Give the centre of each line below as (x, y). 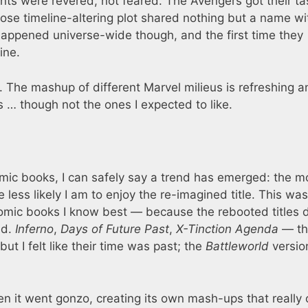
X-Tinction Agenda (227, 229)
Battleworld (237, 246)
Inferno (34, 229)
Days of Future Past (115, 229)
